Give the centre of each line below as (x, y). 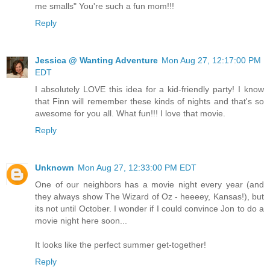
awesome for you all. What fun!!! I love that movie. (130, 114)
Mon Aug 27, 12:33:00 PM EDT (137, 168)
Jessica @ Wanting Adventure (96, 61)
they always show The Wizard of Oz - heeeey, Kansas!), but (149, 197)
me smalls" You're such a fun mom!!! (105, 6)
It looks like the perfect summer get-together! (121, 245)
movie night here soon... (81, 221)
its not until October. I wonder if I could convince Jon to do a (149, 209)
